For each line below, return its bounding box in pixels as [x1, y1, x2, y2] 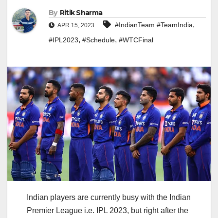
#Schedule [82, 36, 115, 44]
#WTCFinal [119, 36, 153, 44]
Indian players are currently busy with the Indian [27, 193, 191, 202]
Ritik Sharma [59, 8, 103, 18]
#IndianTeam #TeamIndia [115, 21, 193, 29]
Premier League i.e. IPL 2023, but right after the [27, 206, 188, 215]
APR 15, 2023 [56, 22, 94, 29]
